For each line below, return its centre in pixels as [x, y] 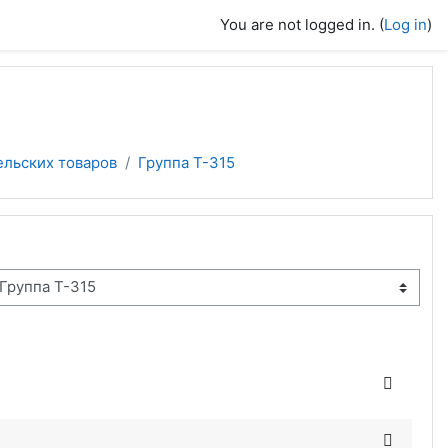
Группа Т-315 [186, 162]
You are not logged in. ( [302, 24]
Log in [405, 24]
